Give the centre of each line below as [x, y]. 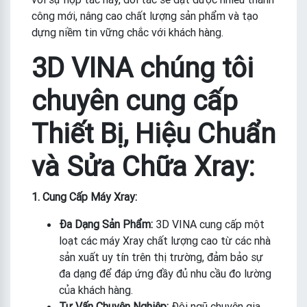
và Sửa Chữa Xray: [143, 166]
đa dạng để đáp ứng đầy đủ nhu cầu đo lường [165, 273]
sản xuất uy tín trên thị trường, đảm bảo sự [161, 257]
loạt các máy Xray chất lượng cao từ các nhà [165, 240]
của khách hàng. [96, 290]
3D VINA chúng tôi [143, 67]
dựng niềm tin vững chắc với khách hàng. [127, 32]
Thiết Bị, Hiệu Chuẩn [153, 133]
